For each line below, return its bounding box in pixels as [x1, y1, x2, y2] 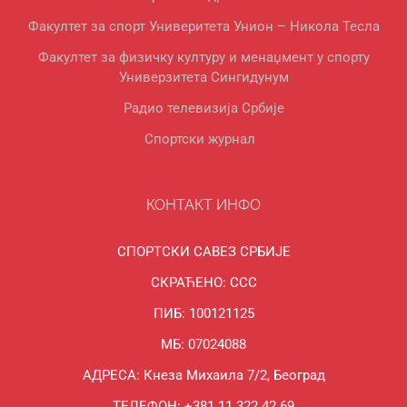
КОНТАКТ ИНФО [146, 196, 261, 214]
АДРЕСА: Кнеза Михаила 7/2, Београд [82, 367, 325, 384]
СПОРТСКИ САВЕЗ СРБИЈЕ [116, 243, 291, 261]
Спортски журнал [144, 131, 255, 148]
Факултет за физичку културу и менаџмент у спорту [37, 49, 370, 66]
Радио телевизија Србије [123, 100, 284, 117]
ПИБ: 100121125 [153, 305, 254, 323]
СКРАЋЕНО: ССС [150, 274, 257, 292]
